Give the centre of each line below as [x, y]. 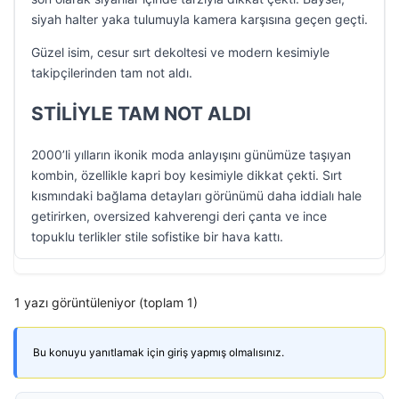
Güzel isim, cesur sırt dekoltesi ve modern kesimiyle [180, 52]
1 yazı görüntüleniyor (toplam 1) [106, 302]
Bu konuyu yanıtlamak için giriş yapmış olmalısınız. [159, 352]
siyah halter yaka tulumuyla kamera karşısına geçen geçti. [199, 19]
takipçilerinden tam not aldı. [112, 73]
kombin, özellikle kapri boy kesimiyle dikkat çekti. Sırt [187, 175]
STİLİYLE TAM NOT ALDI [141, 114]
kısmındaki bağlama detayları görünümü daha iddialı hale [196, 195]
